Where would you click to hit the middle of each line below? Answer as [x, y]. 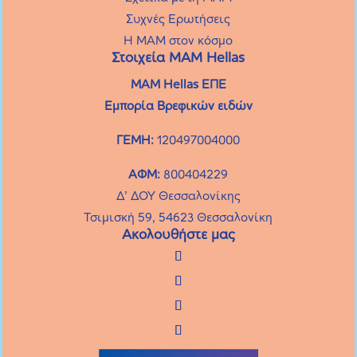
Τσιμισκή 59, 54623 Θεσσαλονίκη [178, 218]
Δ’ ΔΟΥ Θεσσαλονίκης [178, 196]
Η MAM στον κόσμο [178, 41]
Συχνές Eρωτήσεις [178, 19]
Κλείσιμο [49, 22]
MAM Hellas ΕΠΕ [178, 84]
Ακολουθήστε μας [178, 235]
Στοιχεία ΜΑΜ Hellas [178, 58]
